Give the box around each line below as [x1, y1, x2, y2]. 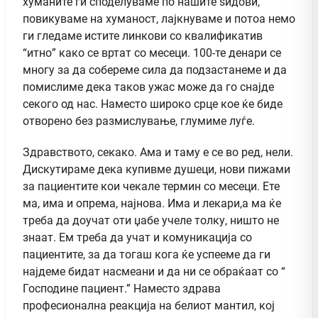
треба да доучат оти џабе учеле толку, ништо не [23, 213, 279, 227]
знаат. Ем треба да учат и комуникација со [23, 230, 252, 244]
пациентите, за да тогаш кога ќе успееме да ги [23, 247, 270, 261]
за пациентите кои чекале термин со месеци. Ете [23, 179, 280, 193]
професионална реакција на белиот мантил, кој [23, 298, 275, 312]
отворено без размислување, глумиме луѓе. [23, 114, 255, 128]
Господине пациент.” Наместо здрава [23, 281, 221, 295]
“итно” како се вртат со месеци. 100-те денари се [23, 45, 281, 60]
